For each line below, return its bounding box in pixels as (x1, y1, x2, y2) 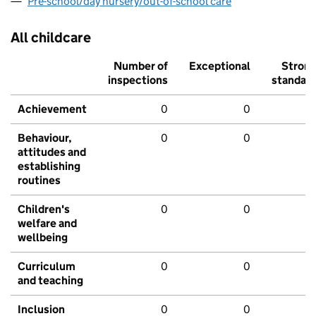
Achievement (18, 102, 87, 116)
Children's (18, 202, 70, 217)
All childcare (11, 29, 91, 47)
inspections (108, 73, 168, 87)
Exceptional (189, 59, 250, 73)
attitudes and (18, 145, 86, 159)
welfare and (18, 217, 77, 231)
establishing (18, 159, 80, 174)
